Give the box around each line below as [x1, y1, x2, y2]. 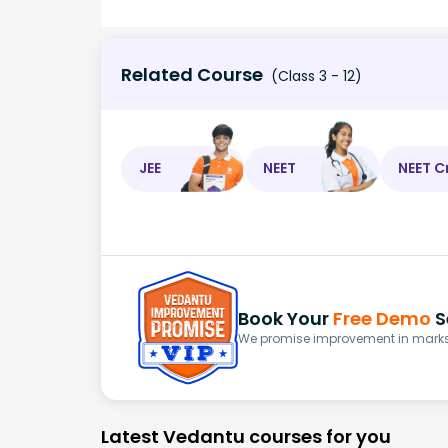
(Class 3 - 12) [267, 65, 362, 86]
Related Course [121, 61, 263, 87]
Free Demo [333, 306, 431, 332]
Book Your [238, 306, 333, 332]
